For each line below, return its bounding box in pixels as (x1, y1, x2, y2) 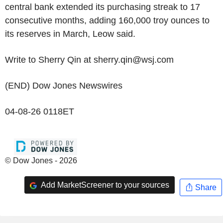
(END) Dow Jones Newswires (5, 81, 122, 91)
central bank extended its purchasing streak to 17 (5, 2, 200, 12)
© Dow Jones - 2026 (5, 156, 77, 165)
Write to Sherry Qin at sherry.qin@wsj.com (5, 55, 174, 65)
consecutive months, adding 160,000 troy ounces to (5, 15, 210, 25)
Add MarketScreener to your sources (39, 180, 169, 189)
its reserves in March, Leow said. (5, 29, 135, 39)
